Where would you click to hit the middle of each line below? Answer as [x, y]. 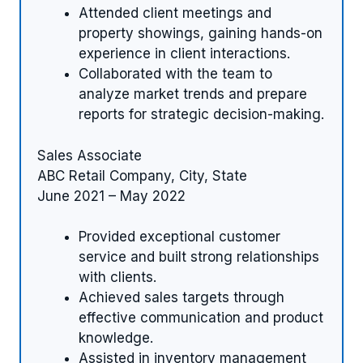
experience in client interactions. [184, 54]
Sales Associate [90, 155]
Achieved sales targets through [181, 298]
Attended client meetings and [175, 13]
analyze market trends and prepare [193, 94]
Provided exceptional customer [179, 237]
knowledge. [116, 338]
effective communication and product [201, 318]
